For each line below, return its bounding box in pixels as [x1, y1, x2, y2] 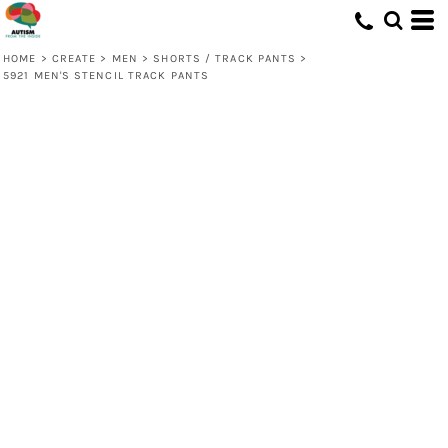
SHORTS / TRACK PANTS [153, 52, 297, 65]
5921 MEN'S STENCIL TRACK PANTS [3, 69, 209, 82]
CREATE [51, 52, 97, 65]
